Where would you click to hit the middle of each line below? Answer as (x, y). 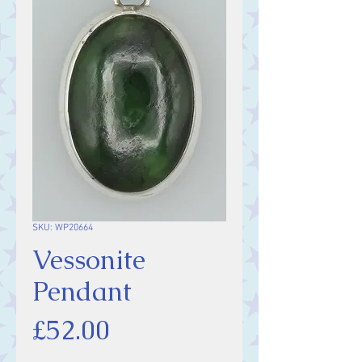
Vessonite (89, 260)
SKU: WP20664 (63, 228)
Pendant (82, 291)
